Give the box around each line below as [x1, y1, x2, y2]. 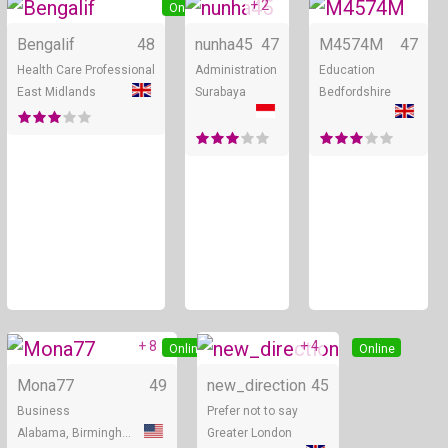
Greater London [207, 425, 292, 440]
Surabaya [195, 84, 246, 99]
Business [17, 403, 70, 418]
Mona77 [17, 375, 74, 395]
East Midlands [17, 84, 96, 99]
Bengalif [17, 34, 75, 54]
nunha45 [195, 34, 253, 54]
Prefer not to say [207, 403, 298, 418]
